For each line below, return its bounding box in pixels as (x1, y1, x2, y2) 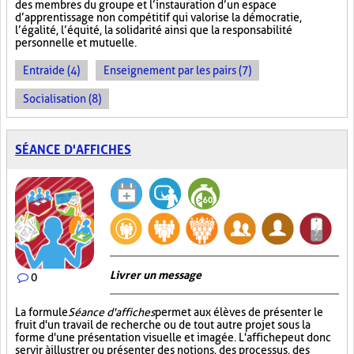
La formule (15, 306, 68, 318)
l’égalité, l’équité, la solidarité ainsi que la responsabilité (15, 24, 292, 36)
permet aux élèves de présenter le (155, 306, 323, 318)
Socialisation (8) (23, 92, 101, 105)
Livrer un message (110, 269, 201, 281)
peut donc (281, 331, 331, 344)
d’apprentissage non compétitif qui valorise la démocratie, (15, 11, 302, 24)
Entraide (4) (23, 64, 80, 77)
